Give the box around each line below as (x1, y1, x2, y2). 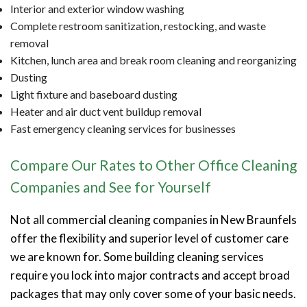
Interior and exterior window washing (10, 1, 184, 15)
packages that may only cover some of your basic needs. (10, 286, 296, 301)
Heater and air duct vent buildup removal (10, 104, 201, 118)
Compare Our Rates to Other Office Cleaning (10, 156, 297, 173)
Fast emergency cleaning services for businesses (10, 121, 236, 135)
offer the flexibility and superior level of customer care (10, 230, 288, 245)
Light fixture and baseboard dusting (10, 87, 177, 101)
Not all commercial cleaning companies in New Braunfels (10, 212, 297, 227)
